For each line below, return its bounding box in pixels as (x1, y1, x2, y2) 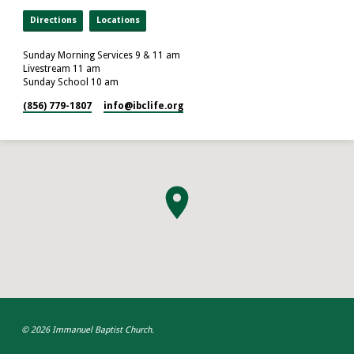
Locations (96, 15, 140, 26)
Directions (29, 15, 77, 26)
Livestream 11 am (23, 63, 101, 75)
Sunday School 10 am (23, 77, 119, 88)
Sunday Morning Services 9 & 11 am (23, 50, 181, 62)
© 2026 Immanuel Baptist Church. (21, 325, 154, 336)
